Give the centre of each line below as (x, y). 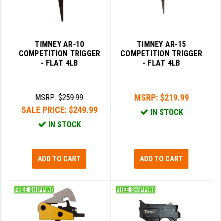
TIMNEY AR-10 (59, 44)
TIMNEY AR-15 (162, 44)
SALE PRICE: (45, 110)
